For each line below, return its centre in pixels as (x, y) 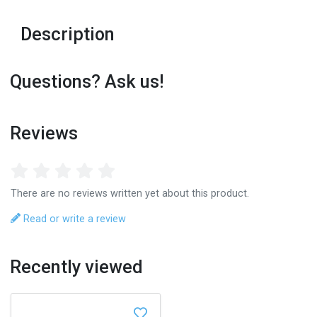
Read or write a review (74, 219)
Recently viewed (77, 267)
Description (68, 35)
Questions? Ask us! (87, 82)
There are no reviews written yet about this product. (130, 194)
